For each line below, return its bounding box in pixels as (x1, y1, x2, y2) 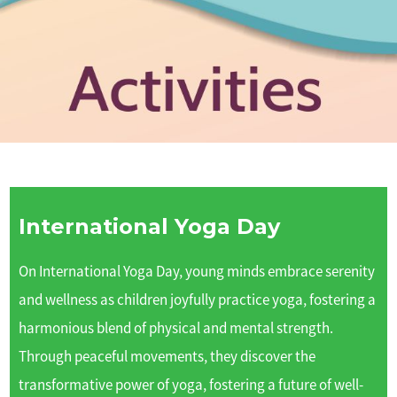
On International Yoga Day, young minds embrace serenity (19, 261, 376, 281)
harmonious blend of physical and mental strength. (19, 317, 334, 338)
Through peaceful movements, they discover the (19, 346, 316, 366)
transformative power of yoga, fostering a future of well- (19, 374, 364, 394)
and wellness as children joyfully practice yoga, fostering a (19, 289, 377, 309)
